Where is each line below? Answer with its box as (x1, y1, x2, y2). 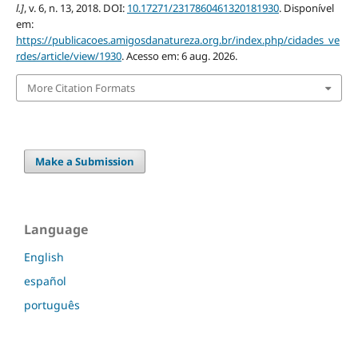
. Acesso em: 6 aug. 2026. (121, 48, 237, 63)
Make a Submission (35, 154, 135, 169)
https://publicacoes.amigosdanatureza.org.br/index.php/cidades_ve (15, 32, 340, 47)
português (24, 297, 80, 313)
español (24, 273, 66, 289)
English (24, 249, 64, 265)
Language (24, 221, 88, 239)
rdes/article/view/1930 (15, 48, 121, 63)
